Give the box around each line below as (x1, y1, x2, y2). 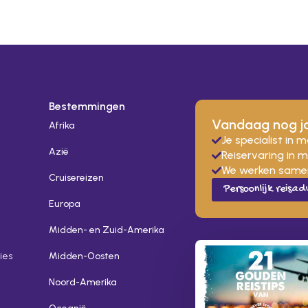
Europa (49, 198, 81, 210)
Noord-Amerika (49, 276, 118, 289)
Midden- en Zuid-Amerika (49, 224, 165, 236)
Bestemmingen (49, 100, 126, 113)
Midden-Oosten (49, 250, 120, 263)
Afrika (49, 120, 76, 132)
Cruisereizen (49, 172, 104, 184)
